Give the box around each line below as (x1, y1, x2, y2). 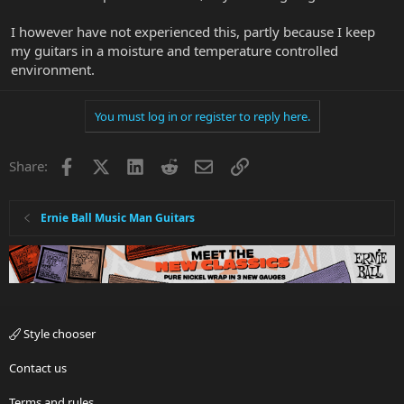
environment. (11, 60, 95, 79)
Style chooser (21, 326, 96, 343)
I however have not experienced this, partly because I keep (11, 23, 375, 41)
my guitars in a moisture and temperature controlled (11, 41, 338, 60)
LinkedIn (142, 155, 197, 174)
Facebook (74, 155, 134, 174)
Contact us (9, 360, 67, 377)
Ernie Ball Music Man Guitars (41, 210, 196, 226)
